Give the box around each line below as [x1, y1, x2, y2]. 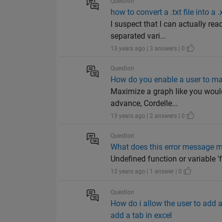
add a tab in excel [111, 211, 172, 221]
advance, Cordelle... [111, 99, 178, 109]
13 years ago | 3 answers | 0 [111, 45, 187, 53]
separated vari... [111, 31, 166, 41]
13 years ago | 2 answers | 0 [111, 112, 187, 120]
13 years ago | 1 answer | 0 [111, 168, 184, 175]
